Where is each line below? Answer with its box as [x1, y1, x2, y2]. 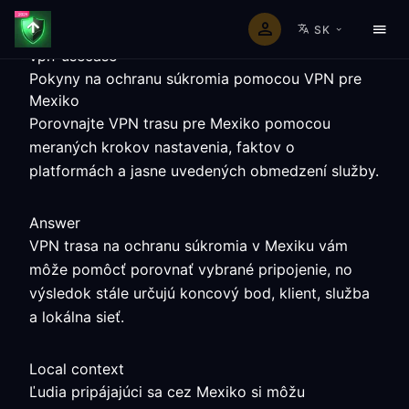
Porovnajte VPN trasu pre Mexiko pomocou [29, 114, 330, 132]
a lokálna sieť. [29, 308, 124, 326]
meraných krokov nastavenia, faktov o [29, 138, 295, 156]
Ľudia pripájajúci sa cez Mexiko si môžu [29, 383, 305, 401]
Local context [29, 360, 124, 378]
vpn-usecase [29, 47, 117, 65]
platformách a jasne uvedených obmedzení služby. [29, 162, 379, 180]
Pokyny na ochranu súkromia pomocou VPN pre [29, 69, 362, 88]
